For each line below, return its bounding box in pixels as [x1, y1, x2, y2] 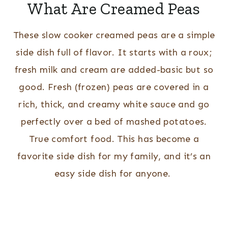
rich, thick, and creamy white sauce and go [18, 99, 210, 110]
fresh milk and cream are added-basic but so [14, 64, 214, 76]
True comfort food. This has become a [28, 133, 199, 145]
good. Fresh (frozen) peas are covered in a [19, 81, 209, 93]
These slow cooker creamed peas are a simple [13, 30, 215, 41]
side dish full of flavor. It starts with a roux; [15, 47, 213, 59]
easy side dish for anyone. [54, 168, 174, 180]
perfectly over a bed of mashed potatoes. [21, 116, 207, 128]
